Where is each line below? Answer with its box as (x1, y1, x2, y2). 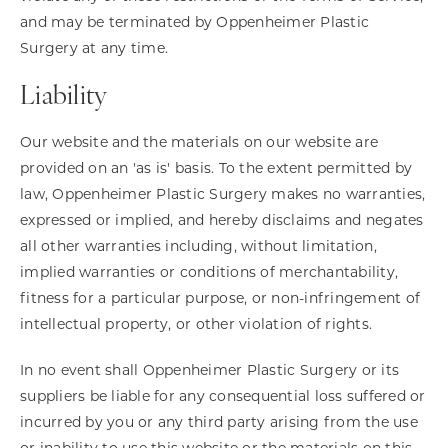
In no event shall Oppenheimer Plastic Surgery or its (20, 361, 399, 379)
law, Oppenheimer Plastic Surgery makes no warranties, (20, 185, 426, 203)
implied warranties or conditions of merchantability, (20, 263, 398, 281)
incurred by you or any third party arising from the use (20, 413, 418, 431)
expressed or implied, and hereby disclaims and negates (20, 211, 424, 229)
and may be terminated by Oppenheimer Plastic (20, 13, 369, 31)
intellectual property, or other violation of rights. (20, 315, 372, 333)
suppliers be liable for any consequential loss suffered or (20, 387, 426, 405)
